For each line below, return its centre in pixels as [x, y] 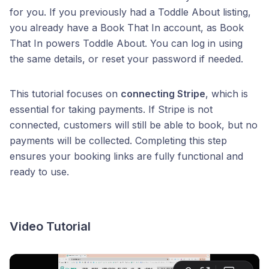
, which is [227, 94]
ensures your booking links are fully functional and [126, 156]
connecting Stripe [163, 94]
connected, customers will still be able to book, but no [134, 125]
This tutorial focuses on [65, 94]
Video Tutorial [50, 226]
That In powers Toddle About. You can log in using [126, 43]
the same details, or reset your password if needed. [126, 59]
